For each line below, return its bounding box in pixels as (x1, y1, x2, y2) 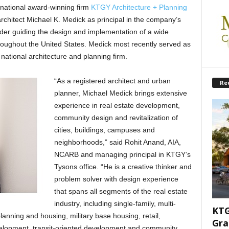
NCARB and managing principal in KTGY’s (54, 150, 191, 158)
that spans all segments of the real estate (54, 187, 188, 195)
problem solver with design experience (54, 175, 178, 183)
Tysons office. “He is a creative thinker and (54, 163, 192, 171)
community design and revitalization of (54, 113, 178, 122)
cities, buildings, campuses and (54, 126, 155, 134)
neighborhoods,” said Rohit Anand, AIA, (54, 138, 181, 146)
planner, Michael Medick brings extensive (54, 89, 187, 97)
